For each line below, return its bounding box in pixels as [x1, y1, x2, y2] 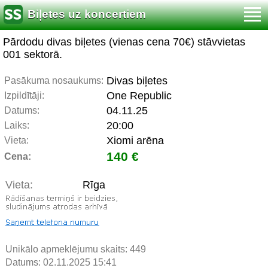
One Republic [106, 90, 172, 102]
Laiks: [4, 120, 29, 130]
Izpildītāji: [4, 90, 44, 100]
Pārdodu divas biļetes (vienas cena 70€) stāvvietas [3, 36, 245, 48]
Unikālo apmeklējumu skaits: [5, 244, 130, 254]
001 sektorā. [3, 48, 62, 60]
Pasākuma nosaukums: [4, 75, 103, 86]
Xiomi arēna [106, 135, 164, 147]
